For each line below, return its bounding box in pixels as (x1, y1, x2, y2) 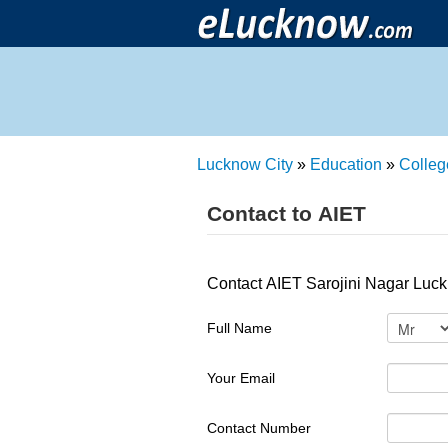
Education (310, 156, 382, 173)
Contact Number (207, 420, 311, 436)
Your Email (207, 370, 275, 386)
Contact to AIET (207, 202, 366, 225)
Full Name (207, 320, 272, 336)
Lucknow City (197, 156, 293, 173)
